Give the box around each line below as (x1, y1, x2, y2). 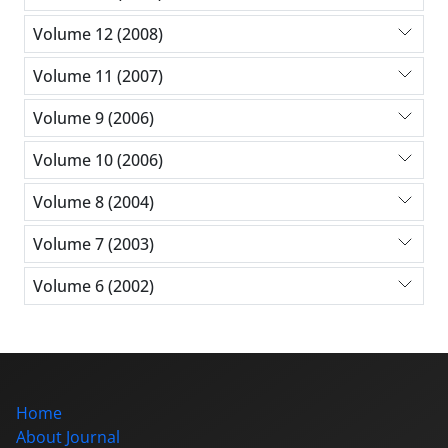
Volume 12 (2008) (33, 22, 163, 45)
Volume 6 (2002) (33, 274, 154, 297)
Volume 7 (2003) (33, 232, 154, 255)
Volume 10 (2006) (33, 148, 163, 171)
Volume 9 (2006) (33, 106, 154, 129)
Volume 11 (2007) (33, 64, 163, 87)
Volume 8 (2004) (33, 190, 154, 213)
